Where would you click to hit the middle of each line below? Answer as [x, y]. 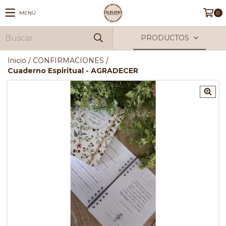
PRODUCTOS [166, 38]
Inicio [17, 61]
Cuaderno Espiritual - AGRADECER [73, 71]
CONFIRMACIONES [68, 61]
